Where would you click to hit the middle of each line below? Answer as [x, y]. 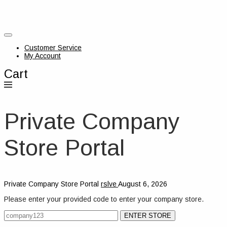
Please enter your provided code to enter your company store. [104, 199]
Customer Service [53, 48]
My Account [43, 56]
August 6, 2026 [143, 184]
